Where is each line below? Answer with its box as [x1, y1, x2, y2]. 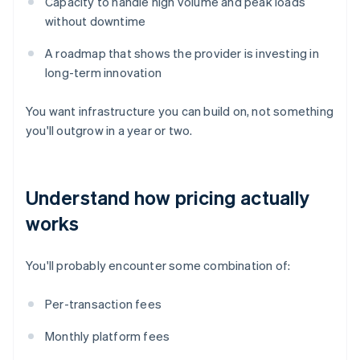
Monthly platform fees [45, 328, 170, 345]
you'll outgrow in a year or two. [26, 122, 193, 139]
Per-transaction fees [45, 296, 162, 313]
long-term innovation [45, 64, 162, 81]
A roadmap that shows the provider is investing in [45, 45, 319, 62]
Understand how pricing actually [26, 185, 310, 211]
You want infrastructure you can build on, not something [26, 103, 334, 120]
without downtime [45, 13, 146, 30]
